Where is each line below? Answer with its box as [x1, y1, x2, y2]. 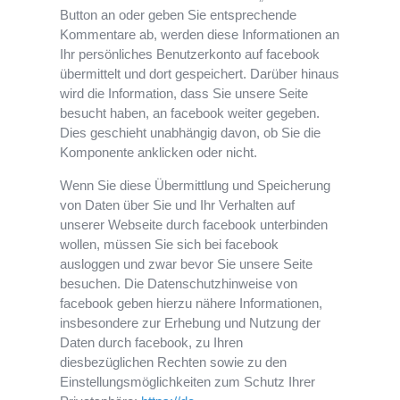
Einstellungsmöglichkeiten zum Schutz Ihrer [60, 374, 316, 390]
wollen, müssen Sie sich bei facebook [60, 237, 279, 253]
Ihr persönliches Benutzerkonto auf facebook [60, 46, 321, 62]
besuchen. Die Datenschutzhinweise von [60, 276, 298, 292]
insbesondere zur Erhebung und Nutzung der [60, 315, 321, 331]
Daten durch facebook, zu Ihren [60, 335, 244, 351]
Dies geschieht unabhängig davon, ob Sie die [60, 125, 321, 141]
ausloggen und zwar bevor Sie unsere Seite [60, 256, 313, 272]
